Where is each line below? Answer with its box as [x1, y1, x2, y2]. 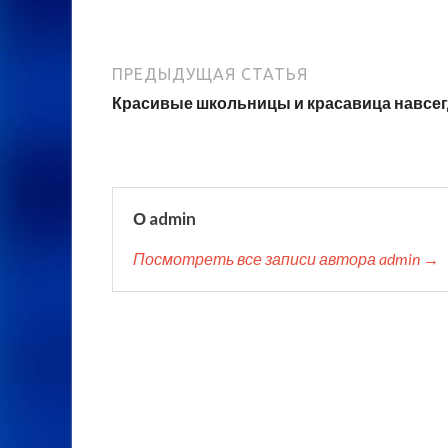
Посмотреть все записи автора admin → [133, 248, 439, 268]
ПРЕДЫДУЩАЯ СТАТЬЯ [112, 64, 308, 83]
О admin [133, 207, 196, 229]
